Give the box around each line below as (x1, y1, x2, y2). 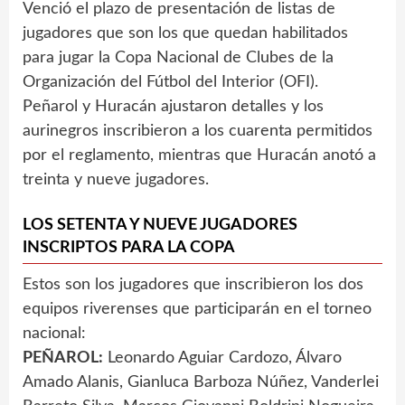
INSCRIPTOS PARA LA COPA (23, 239, 235, 256)
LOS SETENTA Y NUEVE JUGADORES (23, 216, 297, 233)
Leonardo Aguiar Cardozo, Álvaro (103, 349, 342, 366)
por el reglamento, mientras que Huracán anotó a (23, 146, 376, 164)
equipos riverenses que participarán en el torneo (23, 300, 372, 317)
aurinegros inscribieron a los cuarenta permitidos (23, 122, 372, 139)
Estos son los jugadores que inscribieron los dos (23, 276, 363, 293)
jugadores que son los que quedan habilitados (23, 24, 348, 42)
